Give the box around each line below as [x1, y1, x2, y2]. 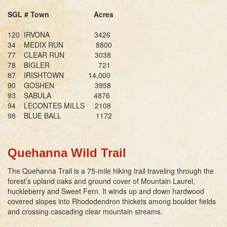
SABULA [18, 90, 51, 100]
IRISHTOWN [18, 69, 64, 80]
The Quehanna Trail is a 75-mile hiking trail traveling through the [8, 165, 214, 176]
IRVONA [22, 29, 50, 40]
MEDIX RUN [18, 39, 63, 50]
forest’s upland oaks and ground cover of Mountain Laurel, [8, 175, 195, 186]
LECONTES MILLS [18, 100, 93, 110]
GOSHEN [18, 80, 54, 90]
